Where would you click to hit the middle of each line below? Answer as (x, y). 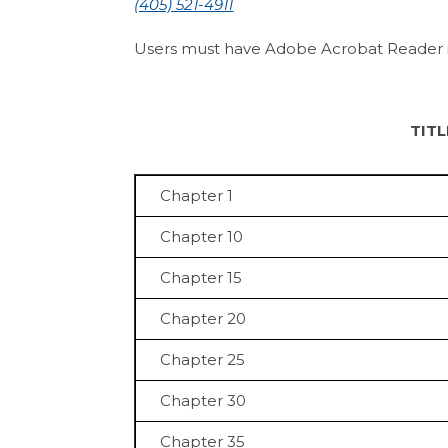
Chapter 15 (201, 278)
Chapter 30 (203, 401)
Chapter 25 (203, 360)
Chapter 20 (203, 319)
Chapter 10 (202, 237)
